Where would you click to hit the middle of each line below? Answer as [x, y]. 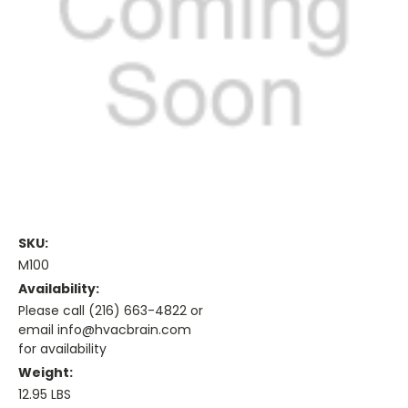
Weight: [46, 373]
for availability [62, 349]
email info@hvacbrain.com [105, 330]
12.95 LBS [45, 395]
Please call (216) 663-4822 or [111, 311]
